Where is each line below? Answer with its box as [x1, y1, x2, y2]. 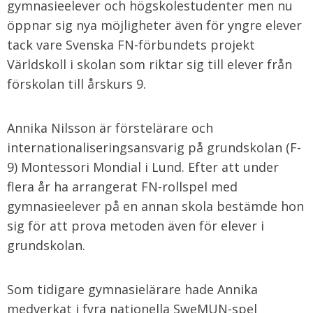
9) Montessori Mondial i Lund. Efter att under [7, 159, 279, 175]
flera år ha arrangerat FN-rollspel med [7, 178, 238, 195]
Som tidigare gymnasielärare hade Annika [7, 281, 258, 298]
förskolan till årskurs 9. [7, 75, 146, 92]
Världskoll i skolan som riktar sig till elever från [7, 56, 292, 73]
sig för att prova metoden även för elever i [7, 217, 264, 234]
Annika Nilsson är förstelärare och [7, 119, 213, 136]
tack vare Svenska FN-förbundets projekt [7, 36, 255, 53]
